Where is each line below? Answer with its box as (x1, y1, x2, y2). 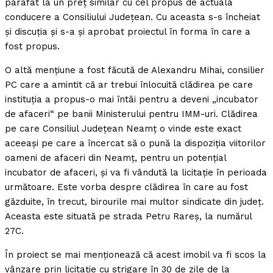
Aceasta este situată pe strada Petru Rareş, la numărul (5, 211, 252, 222)
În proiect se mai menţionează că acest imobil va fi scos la (5, 249, 266, 260)
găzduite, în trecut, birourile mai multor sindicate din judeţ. (5, 196, 264, 207)
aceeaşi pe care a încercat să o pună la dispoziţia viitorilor (5, 138, 266, 149)
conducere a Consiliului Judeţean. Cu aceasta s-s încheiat (5, 12, 260, 23)
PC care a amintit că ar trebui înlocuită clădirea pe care (5, 79, 253, 90)
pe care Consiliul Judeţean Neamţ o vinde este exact (5, 123, 241, 134)
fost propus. (5, 41, 60, 52)
